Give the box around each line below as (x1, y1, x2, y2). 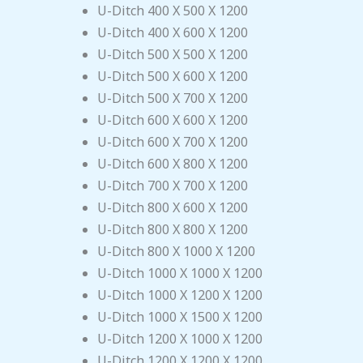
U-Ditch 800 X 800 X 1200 (97, 220, 248, 239)
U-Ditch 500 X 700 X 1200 (97, 89, 248, 108)
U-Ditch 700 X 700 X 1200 (97, 177, 248, 195)
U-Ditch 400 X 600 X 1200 (97, 23, 248, 42)
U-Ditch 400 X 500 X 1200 (97, 2, 248, 20)
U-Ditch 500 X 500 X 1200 (97, 45, 248, 64)
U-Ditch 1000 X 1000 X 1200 (97, 264, 263, 283)
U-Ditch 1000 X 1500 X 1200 (97, 308, 263, 327)
